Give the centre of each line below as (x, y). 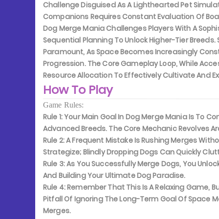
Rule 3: (54, 164)
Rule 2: (54, 140)
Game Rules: (64, 105)
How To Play (78, 90)
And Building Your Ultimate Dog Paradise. (114, 175)
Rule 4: (54, 187)
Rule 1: (53, 117)
